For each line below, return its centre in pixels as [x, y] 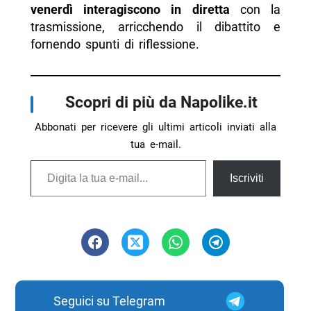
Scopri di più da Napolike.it [161, 102]
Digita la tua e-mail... [47, 160]
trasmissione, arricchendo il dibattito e [155, 27]
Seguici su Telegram [109, 301]
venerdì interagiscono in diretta [130, 10]
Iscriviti [247, 178]
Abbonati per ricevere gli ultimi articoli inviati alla [155, 127]
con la [255, 10]
